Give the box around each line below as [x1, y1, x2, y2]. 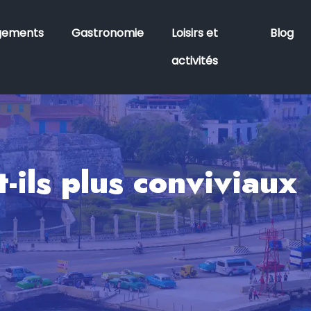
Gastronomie [71, 25, 144, 41]
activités [171, 53, 218, 69]
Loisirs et [171, 25, 218, 41]
